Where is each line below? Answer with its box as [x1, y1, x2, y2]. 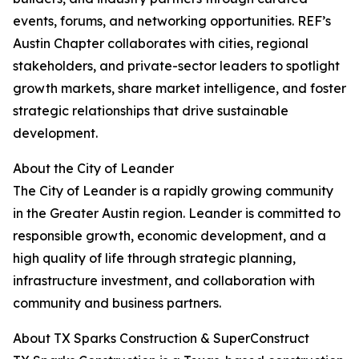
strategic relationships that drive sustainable [13, 103, 288, 119]
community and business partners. [13, 295, 221, 312]
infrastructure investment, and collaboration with [13, 272, 315, 289]
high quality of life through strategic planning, [13, 250, 296, 267]
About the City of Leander [13, 160, 174, 177]
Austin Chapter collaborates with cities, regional [13, 35, 309, 52]
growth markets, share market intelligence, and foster [13, 80, 346, 97]
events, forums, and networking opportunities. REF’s [13, 13, 331, 30]
